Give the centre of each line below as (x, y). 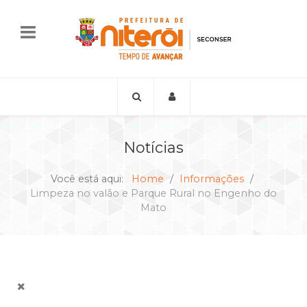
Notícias (153, 147)
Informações (211, 179)
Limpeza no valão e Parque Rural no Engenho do (153, 193)
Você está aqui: (89, 179)
